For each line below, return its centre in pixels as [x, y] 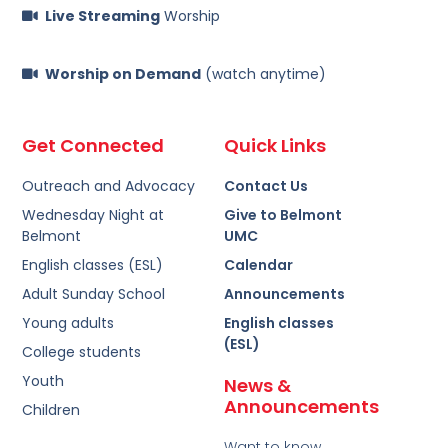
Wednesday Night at [93, 215]
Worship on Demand [122, 73]
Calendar [258, 265]
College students [82, 352]
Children [51, 410]
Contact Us [266, 186]
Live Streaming [102, 15]
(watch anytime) [263, 73]
